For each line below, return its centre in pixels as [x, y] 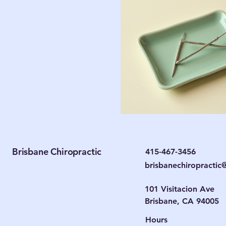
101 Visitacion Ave [180, 189]
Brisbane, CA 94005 [182, 201]
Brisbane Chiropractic [57, 152]
